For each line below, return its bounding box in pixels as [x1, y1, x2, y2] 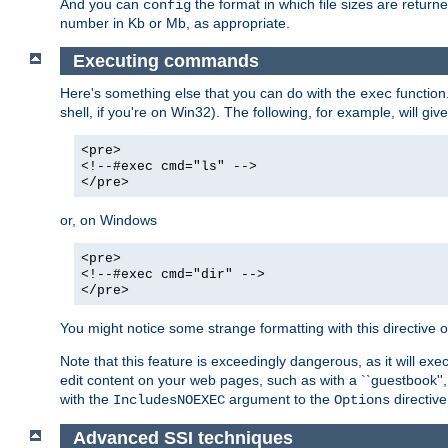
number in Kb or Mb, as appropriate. [60, 14, 290, 31]
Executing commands [72, 50, 259, 71]
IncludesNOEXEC [113, 392, 225, 409]
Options [334, 392, 390, 409]
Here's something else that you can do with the [60, 85, 360, 102]
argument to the [225, 391, 334, 408]
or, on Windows [60, 212, 157, 229]
